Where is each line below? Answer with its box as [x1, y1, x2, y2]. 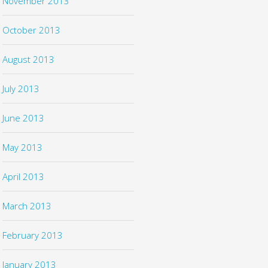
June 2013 [2, 111, 44, 124]
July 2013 [2, 82, 39, 95]
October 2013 [2, 23, 60, 36]
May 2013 [2, 141, 42, 153]
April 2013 [2, 170, 44, 182]
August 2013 [2, 53, 54, 65]
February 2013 [2, 229, 63, 241]
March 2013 [2, 199, 51, 212]
